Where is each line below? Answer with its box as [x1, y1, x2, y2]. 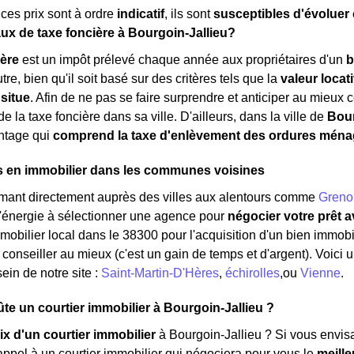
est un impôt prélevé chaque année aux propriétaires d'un [19, 53, 346, 66]
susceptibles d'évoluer [213, 7, 349, 21]
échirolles [225, 266, 280, 280]
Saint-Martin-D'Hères [101, 266, 219, 280]
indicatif [117, 7, 164, 21]
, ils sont [164, 7, 213, 21]
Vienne [300, 266, 341, 280]
